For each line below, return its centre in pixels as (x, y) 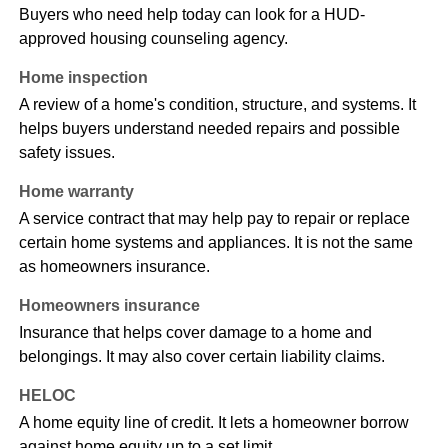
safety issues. (66, 153)
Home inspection (83, 78)
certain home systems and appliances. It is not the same (215, 243)
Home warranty (76, 192)
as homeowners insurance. (114, 267)
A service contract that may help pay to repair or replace (214, 219)
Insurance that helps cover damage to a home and (195, 333)
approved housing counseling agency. (153, 39)
